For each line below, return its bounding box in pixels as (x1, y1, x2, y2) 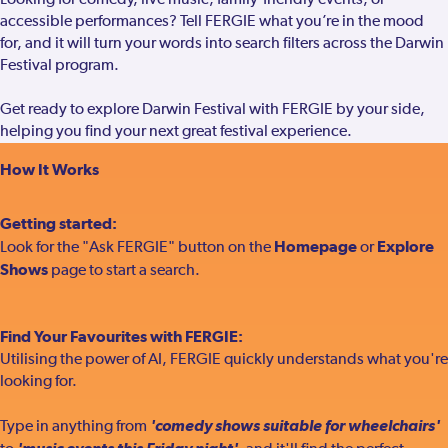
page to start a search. (48, 263, 200, 279)
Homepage (274, 237, 357, 256)
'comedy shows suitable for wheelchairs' (150, 416, 440, 435)
